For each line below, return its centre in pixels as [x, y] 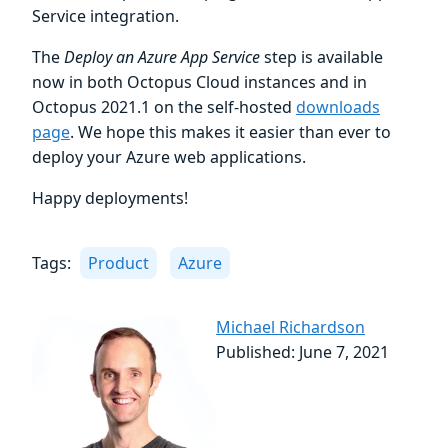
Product [118, 263]
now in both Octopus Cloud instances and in [199, 82]
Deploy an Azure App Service [162, 57]
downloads [338, 107]
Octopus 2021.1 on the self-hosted [164, 107]
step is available [321, 57]
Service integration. [105, 16]
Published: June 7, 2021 [303, 352]
